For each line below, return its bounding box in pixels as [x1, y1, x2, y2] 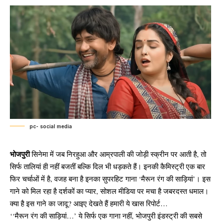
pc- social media [30, 123, 72, 129]
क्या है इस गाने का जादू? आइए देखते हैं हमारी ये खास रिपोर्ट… [10, 198, 168, 208]
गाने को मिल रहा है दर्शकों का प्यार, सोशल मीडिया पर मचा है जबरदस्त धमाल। [10, 185, 209, 196]
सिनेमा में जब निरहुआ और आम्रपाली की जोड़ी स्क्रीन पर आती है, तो [30, 148, 206, 159]
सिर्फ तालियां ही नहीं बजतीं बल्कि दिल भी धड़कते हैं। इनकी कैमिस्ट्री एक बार [10, 161, 205, 171]
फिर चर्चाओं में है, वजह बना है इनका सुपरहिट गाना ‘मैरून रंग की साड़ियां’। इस [10, 173, 211, 184]
